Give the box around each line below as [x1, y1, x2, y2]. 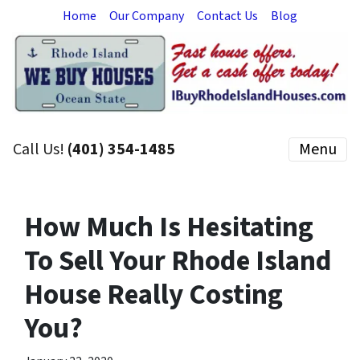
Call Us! [13, 138, 67, 162]
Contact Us [197, 7, 258, 25]
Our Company [109, 7, 184, 25]
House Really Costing [24, 275, 283, 316]
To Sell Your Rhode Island [24, 241, 332, 282]
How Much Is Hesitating [24, 207, 313, 248]
